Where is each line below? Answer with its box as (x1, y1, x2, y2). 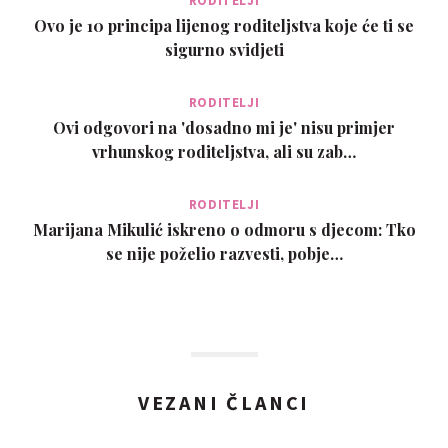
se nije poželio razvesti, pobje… (105, 242, 343, 264)
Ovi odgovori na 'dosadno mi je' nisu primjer (53, 116, 395, 138)
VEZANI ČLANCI (137, 389, 311, 415)
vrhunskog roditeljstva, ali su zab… (92, 140, 356, 162)
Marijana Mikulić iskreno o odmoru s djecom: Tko (32, 218, 416, 240)
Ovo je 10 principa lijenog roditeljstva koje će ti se (34, 14, 414, 36)
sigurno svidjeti (164, 38, 284, 60)
